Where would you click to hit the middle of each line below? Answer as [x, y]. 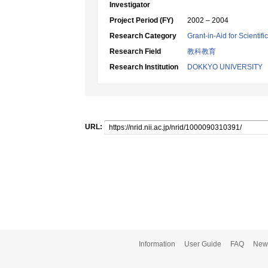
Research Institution [144, 67]
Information [157, 244]
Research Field [135, 51]
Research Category [143, 36]
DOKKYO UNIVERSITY [225, 67]
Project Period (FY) [141, 20]
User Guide [203, 244]
